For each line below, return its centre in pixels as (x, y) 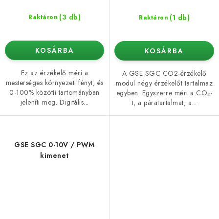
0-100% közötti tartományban (55, 92)
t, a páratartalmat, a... (164, 102)
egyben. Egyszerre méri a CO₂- (164, 93)
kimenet (55, 155)
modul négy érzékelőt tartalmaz (164, 83)
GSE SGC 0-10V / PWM (55, 144)
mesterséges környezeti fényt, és (55, 82)
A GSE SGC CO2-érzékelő (164, 73)
